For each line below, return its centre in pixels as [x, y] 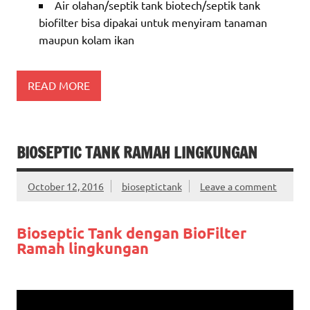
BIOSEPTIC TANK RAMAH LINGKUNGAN [137, 152]
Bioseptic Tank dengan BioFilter [131, 232]
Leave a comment [239, 186]
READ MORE [59, 85]
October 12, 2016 [66, 186]
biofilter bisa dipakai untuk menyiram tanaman [153, 22]
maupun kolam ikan [86, 39]
